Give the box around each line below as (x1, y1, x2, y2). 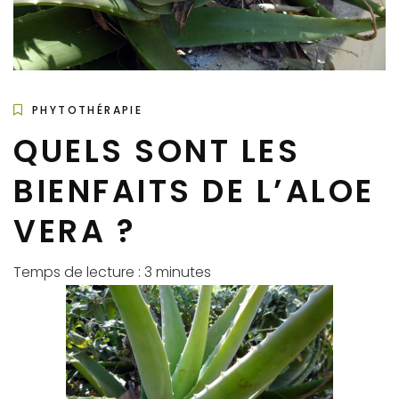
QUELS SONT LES (13, 129, 300, 174)
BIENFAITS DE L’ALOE (13, 169, 375, 214)
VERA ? (13, 209, 136, 254)
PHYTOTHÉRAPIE (32, 102, 143, 118)
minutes (156, 262, 211, 283)
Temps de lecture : (13, 262, 144, 283)
